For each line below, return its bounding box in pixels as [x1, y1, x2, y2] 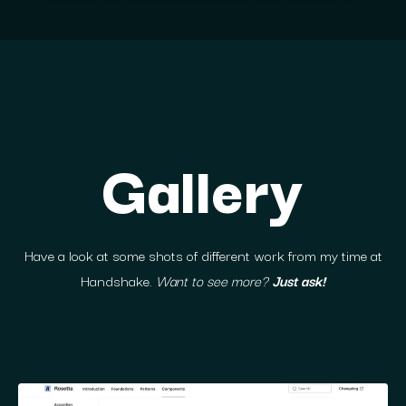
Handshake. [81, 269, 156, 292]
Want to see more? [156, 269, 272, 292]
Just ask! [272, 269, 325, 292]
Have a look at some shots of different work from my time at [24, 244, 382, 266]
